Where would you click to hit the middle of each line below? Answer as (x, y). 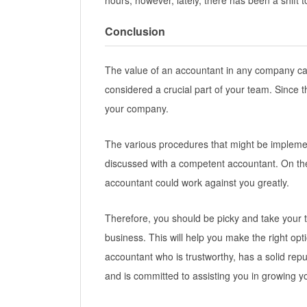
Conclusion (135, 32)
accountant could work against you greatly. (197, 183)
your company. (137, 109)
